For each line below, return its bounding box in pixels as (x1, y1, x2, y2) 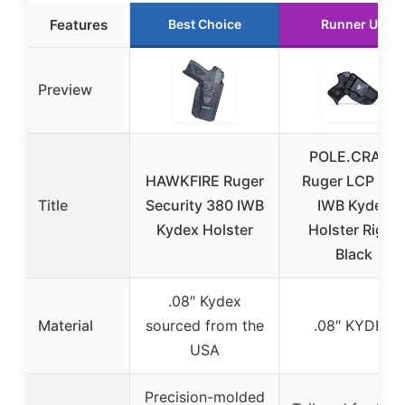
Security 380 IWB (145, 196, 264, 214)
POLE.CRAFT (309, 147, 398, 165)
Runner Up (321, 16, 386, 32)
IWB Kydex (316, 196, 391, 214)
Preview (38, 80, 92, 99)
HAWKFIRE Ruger (145, 172, 264, 190)
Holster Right (308, 221, 399, 239)
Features (49, 16, 108, 33)
